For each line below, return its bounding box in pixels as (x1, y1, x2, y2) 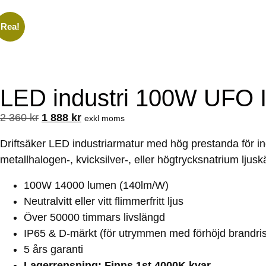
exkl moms (84, 113, 125, 123)
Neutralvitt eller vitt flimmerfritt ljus (24, 195, 183, 207)
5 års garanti (24, 243, 83, 255)
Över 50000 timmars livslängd (24, 211, 165, 223)
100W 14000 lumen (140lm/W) (24, 179, 169, 191)
